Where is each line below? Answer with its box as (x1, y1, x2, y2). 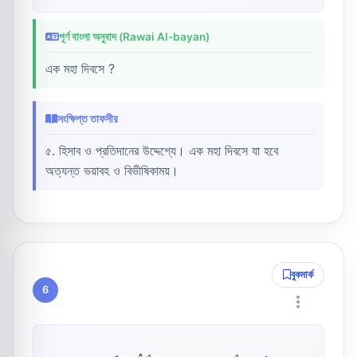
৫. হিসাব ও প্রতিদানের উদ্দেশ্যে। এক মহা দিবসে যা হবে (45, 142, 278, 159)
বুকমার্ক (291, 268, 314, 280)
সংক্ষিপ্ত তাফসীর (57, 112, 118, 125)
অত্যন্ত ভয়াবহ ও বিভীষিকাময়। (45, 162, 178, 178)
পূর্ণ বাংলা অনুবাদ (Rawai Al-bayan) (59, 29, 210, 43)
